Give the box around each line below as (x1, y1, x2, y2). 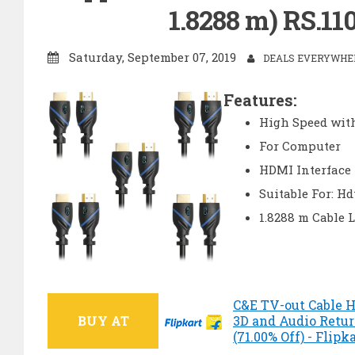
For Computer (259, 137, 341, 154)
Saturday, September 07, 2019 (66, 48, 239, 65)
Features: (223, 89, 297, 110)
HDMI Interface (259, 161, 351, 177)
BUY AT (77, 312, 129, 330)
